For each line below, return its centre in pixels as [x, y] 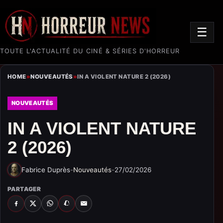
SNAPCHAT [82, 205]
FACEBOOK [31, 205]
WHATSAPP [66, 205]
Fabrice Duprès [46, 169]
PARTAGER [24, 189]
